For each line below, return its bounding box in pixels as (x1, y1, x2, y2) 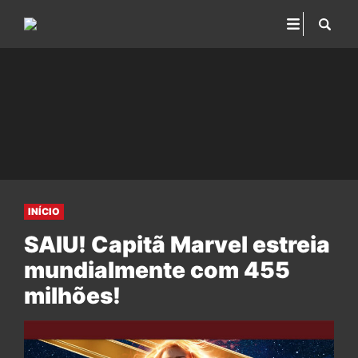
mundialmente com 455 (24, 257, 290, 284)
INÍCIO (28, 205, 60, 217)
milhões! (24, 282, 121, 309)
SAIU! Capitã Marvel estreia (24, 231, 330, 258)
